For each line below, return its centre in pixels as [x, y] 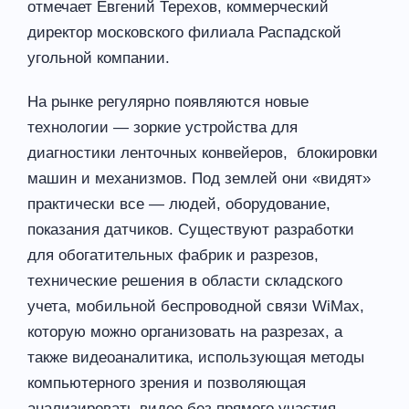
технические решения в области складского [185, 280]
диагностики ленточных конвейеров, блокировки [203, 152]
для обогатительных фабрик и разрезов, [173, 255]
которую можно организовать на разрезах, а [185, 331]
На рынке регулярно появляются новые [168, 101]
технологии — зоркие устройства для [163, 127]
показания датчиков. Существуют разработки [193, 229]
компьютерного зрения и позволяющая [167, 383]
